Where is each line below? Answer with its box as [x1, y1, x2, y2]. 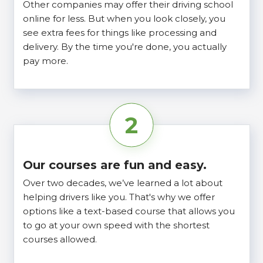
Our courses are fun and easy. [22, 157, 207, 172]
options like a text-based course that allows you [22, 205, 235, 217]
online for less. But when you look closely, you [22, 12, 225, 24]
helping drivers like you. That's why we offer [22, 191, 215, 203]
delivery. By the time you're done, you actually [22, 41, 227, 52]
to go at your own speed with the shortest [22, 220, 210, 231]
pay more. [22, 55, 68, 66]
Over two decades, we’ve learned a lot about [22, 177, 222, 189]
